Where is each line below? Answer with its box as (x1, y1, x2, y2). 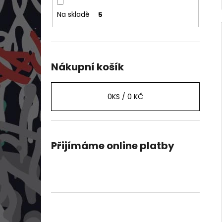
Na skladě (56, 9, 90, 19)
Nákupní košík (51, 60, 124, 74)
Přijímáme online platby (51, 139, 174, 153)
